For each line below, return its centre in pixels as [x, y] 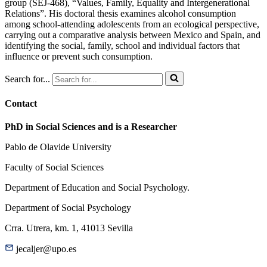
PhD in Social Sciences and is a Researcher [91, 127]
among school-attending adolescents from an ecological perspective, [132, 24]
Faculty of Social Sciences [54, 167]
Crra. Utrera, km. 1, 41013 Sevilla [69, 228]
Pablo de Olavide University [58, 147]
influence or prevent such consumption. [79, 56]
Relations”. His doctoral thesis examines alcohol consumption [120, 13]
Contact [21, 104]
